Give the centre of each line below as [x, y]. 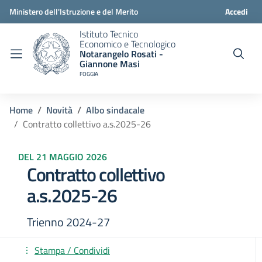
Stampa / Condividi [72, 250]
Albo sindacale [115, 110]
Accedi [236, 11]
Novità [59, 110]
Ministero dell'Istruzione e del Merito [74, 11]
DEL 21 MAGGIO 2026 [63, 157]
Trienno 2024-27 [68, 222]
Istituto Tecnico [109, 34]
